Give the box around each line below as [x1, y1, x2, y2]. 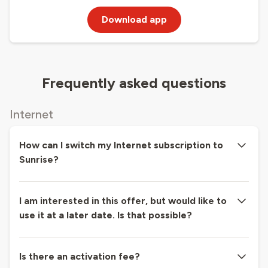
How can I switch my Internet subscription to [19, 139, 223, 151]
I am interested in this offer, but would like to [19, 194, 227, 206]
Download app [101, 13, 167, 25]
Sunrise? [19, 153, 59, 165]
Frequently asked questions [42, 74, 226, 92]
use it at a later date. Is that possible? [19, 209, 192, 221]
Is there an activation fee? [19, 250, 140, 262]
